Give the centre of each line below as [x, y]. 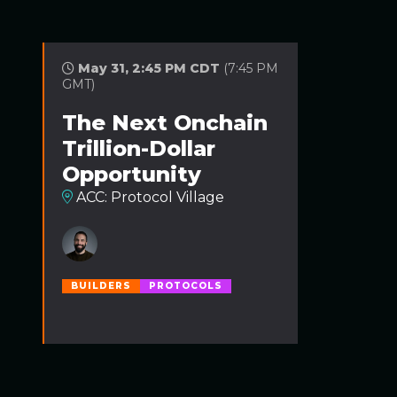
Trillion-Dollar [139, 148]
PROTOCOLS [186, 286]
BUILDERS [101, 286]
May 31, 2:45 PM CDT [149, 68]
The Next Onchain [165, 123]
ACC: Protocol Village [148, 197]
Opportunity [132, 174]
